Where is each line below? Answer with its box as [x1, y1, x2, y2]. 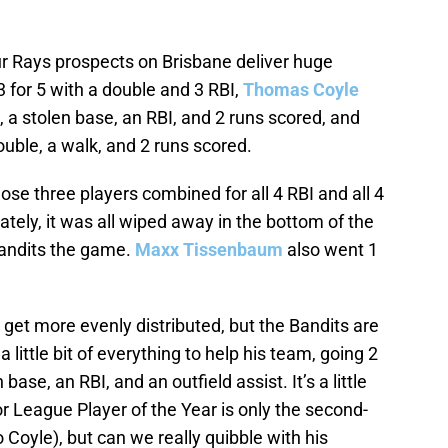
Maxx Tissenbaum [135, 239, 283, 261]
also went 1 [283, 239, 378, 261]
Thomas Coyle [243, 79, 359, 101]
